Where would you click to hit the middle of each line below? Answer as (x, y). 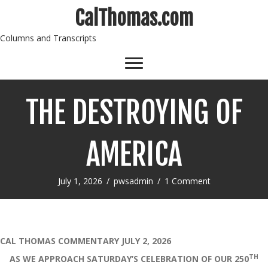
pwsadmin (133, 181)
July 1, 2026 (80, 181)
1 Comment (187, 181)
